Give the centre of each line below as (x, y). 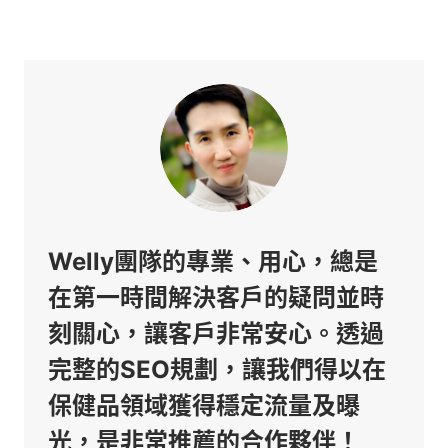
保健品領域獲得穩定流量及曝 (204, 405)
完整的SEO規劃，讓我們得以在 (217, 369)
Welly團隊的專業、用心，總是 (213, 261)
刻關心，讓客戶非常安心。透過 (216, 333)
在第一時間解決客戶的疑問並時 (216, 297)
